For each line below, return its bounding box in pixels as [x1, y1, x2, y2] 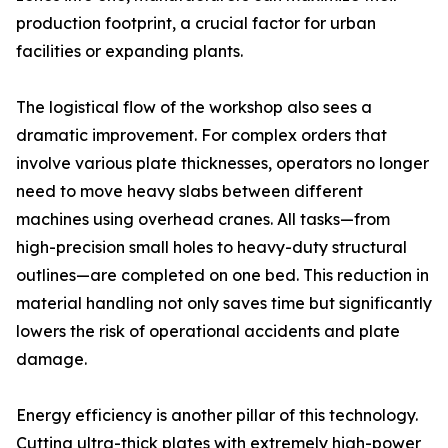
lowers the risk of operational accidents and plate [16, 321, 400, 341]
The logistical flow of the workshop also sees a [16, 97, 372, 117]
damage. [16, 349, 87, 369]
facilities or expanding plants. [16, 41, 243, 61]
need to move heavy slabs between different [16, 181, 363, 201]
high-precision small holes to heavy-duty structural [16, 237, 407, 257]
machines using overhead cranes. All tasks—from [16, 209, 390, 229]
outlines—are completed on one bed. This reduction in [16, 265, 429, 285]
